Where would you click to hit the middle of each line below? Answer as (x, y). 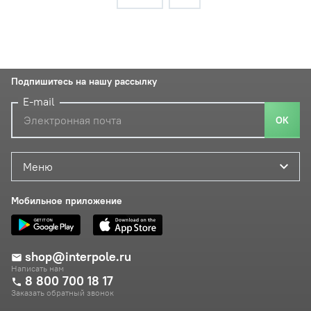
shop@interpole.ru (78, 257)
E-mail (39, 102)
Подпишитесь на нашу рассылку (84, 82)
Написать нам (37, 269)
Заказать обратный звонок (62, 293)
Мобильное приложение (67, 201)
